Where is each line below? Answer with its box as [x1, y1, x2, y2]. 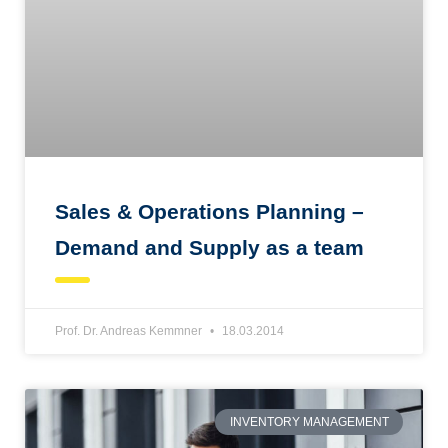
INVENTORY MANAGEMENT [229, 415, 389, 430]
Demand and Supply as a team [55, 235, 364, 259]
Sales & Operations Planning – [55, 199, 364, 223]
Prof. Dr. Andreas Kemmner [55, 323, 205, 338]
